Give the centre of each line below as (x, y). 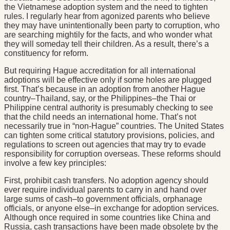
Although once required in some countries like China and (107, 218)
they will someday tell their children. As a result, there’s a (107, 44)
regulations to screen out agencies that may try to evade (105, 145)
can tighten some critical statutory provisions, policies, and (109, 136)
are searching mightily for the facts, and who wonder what (108, 35)
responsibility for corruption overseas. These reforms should (112, 154)
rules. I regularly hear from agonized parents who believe (107, 16)
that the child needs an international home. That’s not (100, 117)
